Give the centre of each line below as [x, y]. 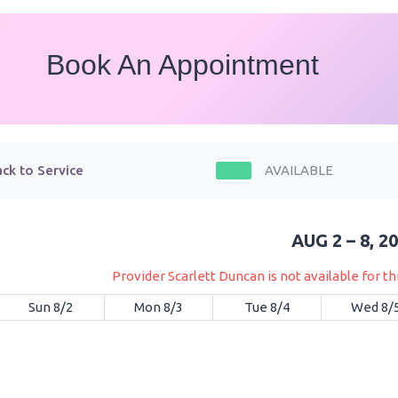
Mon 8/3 [159, 306]
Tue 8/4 [267, 306]
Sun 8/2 [50, 306]
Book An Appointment [183, 65]
